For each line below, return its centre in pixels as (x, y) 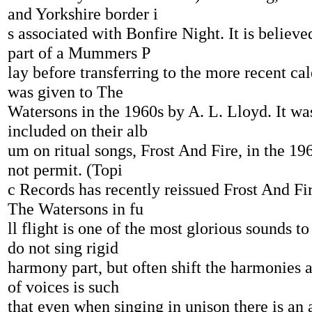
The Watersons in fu (76, 209)
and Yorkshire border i (83, 14)
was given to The (65, 92)
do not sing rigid (63, 248)
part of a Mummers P (79, 53)
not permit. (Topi (65, 170)
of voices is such (63, 287)
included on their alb (78, 131)
